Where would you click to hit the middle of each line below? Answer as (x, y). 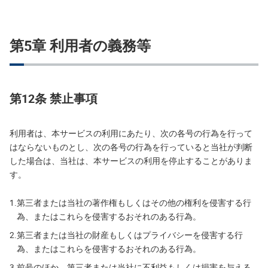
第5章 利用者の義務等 (80, 45)
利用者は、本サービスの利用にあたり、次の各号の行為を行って (131, 133)
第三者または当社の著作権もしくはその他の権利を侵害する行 (134, 203)
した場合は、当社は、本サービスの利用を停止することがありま (131, 161)
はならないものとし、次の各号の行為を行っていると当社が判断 (131, 147)
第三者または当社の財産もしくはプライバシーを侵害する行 (130, 235)
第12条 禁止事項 (54, 98)
